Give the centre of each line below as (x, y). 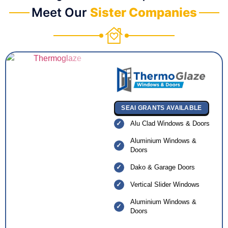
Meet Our (61, 13)
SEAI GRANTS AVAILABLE (162, 108)
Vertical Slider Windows (165, 184)
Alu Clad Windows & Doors (170, 123)
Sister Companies (143, 13)
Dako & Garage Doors (162, 167)
